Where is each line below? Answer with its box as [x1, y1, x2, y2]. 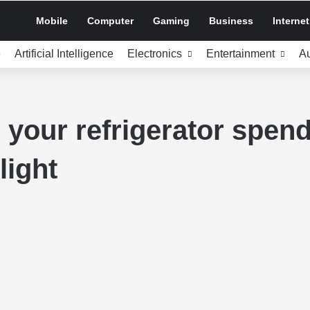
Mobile [36, 15, 68, 26]
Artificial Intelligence [15, 48, 113, 60]
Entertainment [206, 48, 275, 60]
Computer [87, 15, 134, 26]
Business [209, 15, 253, 26]
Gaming [153, 15, 190, 26]
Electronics [127, 48, 182, 60]
